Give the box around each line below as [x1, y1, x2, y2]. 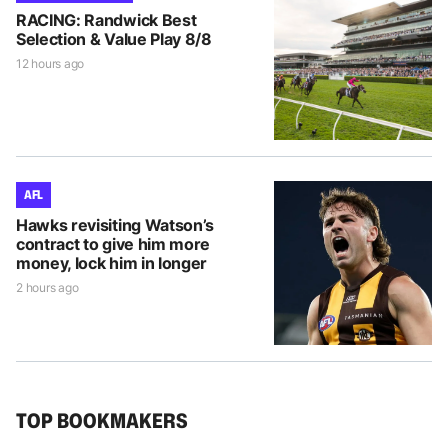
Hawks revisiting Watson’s [16, 214, 214, 235]
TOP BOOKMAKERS [16, 405, 188, 434]
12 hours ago [16, 55, 85, 71]
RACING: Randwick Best [16, 9, 197, 30]
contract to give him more [16, 233, 210, 254]
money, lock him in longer [16, 252, 207, 273]
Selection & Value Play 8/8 [16, 28, 212, 49]
